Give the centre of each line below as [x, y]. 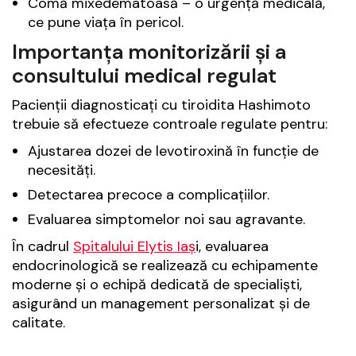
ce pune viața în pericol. [106, 23]
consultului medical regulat [144, 76]
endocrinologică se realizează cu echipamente [165, 266]
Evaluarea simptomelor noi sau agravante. [166, 220]
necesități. [62, 170]
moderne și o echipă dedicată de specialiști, [157, 285]
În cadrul [43, 247]
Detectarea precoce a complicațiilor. [149, 195]
